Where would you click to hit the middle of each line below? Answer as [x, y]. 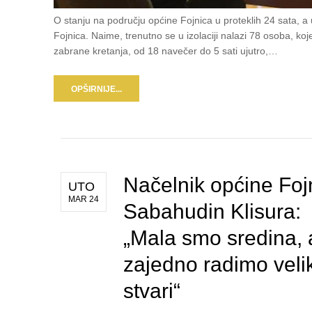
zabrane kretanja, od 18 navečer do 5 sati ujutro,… [166, 51]
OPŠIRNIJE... [96, 89]
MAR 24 [84, 200]
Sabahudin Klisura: [212, 212]
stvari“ [152, 291]
